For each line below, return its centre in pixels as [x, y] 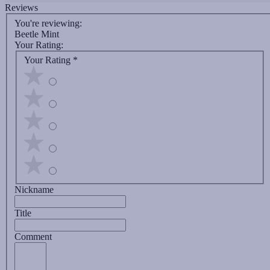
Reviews [21, 8]
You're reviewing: [48, 23]
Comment [33, 237]
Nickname [34, 190]
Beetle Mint [37, 34]
